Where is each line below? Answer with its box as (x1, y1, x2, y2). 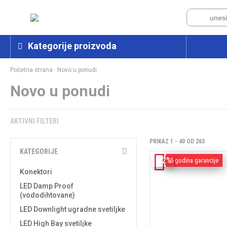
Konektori (20, 167, 52, 176)
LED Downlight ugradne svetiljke (20, 205, 125, 213)
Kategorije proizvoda (28, 40, 117, 51)
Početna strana (10, 66, 53, 73)
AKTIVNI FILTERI (10, 117, 59, 125)
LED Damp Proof (20, 181, 73, 190)
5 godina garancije (170, 156, 218, 164)
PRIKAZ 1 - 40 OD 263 (149, 137, 205, 145)
